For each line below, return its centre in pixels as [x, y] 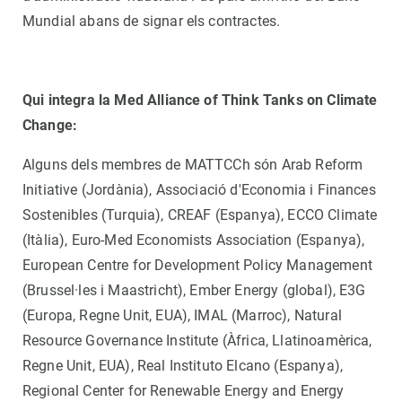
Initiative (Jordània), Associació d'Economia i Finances [199, 189]
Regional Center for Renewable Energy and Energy [184, 390]
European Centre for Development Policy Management [197, 265]
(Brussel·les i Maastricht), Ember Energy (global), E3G [194, 290]
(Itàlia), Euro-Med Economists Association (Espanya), [194, 240]
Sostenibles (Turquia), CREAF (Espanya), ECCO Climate [200, 214]
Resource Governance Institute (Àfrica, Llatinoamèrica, [197, 340]
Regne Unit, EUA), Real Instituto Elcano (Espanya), [183, 365]
